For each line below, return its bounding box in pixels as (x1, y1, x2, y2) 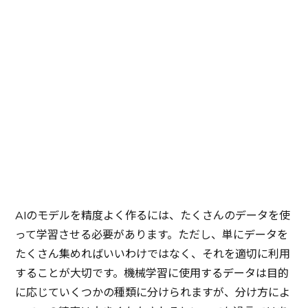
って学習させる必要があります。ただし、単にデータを (15, 227, 289, 243)
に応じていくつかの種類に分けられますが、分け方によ (15, 285, 291, 300)
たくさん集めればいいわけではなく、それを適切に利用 (15, 246, 291, 262)
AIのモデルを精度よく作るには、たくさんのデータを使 (15, 208, 291, 223)
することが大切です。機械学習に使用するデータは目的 (15, 265, 289, 281)
